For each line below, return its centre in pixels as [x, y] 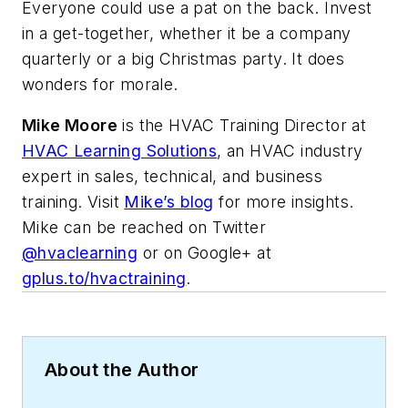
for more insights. [284, 202]
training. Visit [73, 202]
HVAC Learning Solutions [120, 151]
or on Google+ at [205, 253]
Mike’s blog [169, 202]
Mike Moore [70, 126]
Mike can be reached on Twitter [144, 228]
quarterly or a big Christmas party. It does [184, 58]
